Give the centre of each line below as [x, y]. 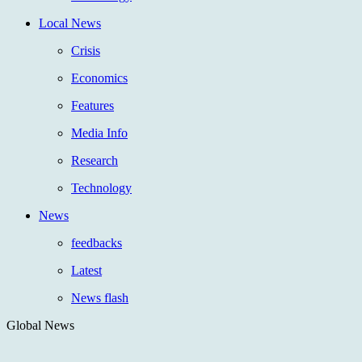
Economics [99, 78]
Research [95, 160]
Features [93, 105]
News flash [100, 297]
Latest [86, 270]
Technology [101, 187]
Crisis [86, 50]
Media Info [99, 133]
